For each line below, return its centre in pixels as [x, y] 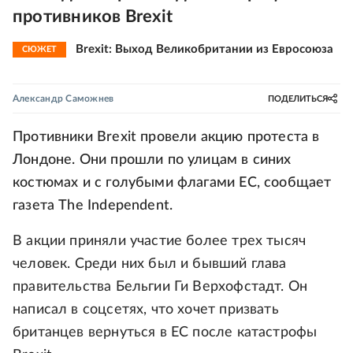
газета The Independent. [93, 206]
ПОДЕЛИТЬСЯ [298, 98]
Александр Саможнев [63, 98]
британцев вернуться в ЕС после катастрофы [165, 333]
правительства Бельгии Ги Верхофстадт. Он [160, 287]
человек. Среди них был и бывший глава [150, 264]
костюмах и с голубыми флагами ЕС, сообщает [172, 183]
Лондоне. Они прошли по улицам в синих [152, 160]
